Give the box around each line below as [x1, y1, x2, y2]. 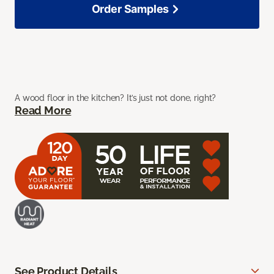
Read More [15, 104, 72, 117]
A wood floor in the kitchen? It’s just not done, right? [15, 93, 217, 103]
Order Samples [91, 2, 169, 16]
